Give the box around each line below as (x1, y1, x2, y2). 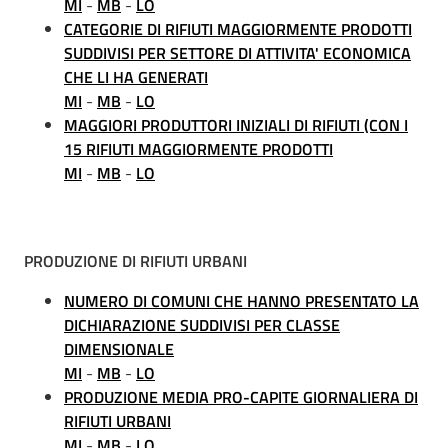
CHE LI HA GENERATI (64, 65, 208, 89)
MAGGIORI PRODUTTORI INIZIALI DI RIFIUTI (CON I (64, 113, 408, 137)
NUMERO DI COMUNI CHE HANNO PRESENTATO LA (64, 289, 419, 313)
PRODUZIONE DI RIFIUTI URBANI (24, 249, 247, 273)
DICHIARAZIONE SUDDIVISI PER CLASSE (64, 313, 340, 337)
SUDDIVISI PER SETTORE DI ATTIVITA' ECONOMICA (64, 41, 411, 65)
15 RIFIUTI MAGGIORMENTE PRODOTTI (64, 137, 333, 161)
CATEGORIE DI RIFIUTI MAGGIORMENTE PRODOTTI (64, 17, 412, 41)
